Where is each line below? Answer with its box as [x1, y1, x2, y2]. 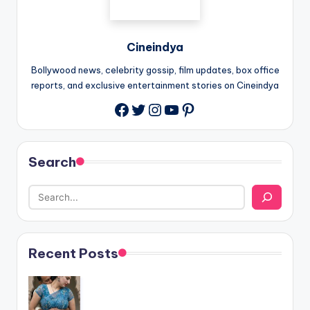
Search [28, 154, 76, 171]
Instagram [146, 97, 228, 118]
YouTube [163, 97, 232, 118]
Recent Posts [28, 245, 118, 262]
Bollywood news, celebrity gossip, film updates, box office [30, 64, 280, 76]
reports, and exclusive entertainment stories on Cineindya [31, 80, 279, 91]
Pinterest [179, 97, 252, 118]
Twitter [129, 97, 188, 118]
